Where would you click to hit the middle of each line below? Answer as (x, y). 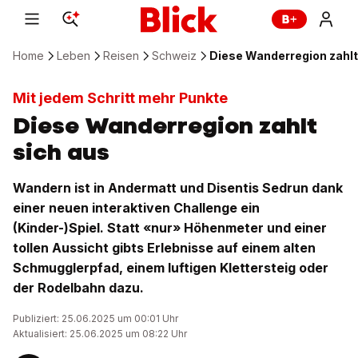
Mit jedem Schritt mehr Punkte (120, 98)
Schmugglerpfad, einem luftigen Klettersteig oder (171, 268)
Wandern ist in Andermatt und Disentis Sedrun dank (178, 188)
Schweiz (174, 56)
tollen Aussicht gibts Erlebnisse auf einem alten (164, 248)
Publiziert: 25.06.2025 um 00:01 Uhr (95, 318)
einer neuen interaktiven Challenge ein (136, 208)
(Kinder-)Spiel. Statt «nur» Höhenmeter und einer (170, 228)
